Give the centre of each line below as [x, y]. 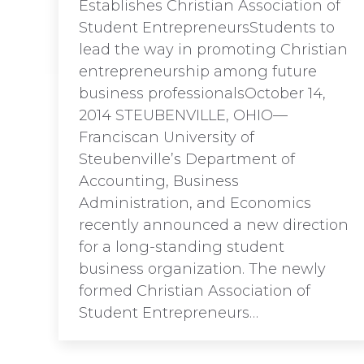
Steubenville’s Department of [187, 159]
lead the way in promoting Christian [213, 50]
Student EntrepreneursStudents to [207, 28]
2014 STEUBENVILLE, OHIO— [183, 115]
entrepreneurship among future [198, 71]
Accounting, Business [159, 181]
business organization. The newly [202, 269]
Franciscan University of [167, 137]
